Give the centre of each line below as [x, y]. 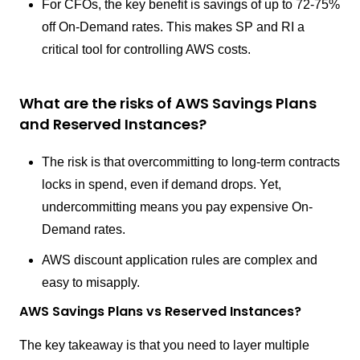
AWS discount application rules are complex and [180, 260]
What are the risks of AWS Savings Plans [168, 103]
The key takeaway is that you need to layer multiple [164, 345]
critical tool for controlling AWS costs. [146, 49]
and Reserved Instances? [113, 124]
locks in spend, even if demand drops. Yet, [162, 184]
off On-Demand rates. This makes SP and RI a [173, 27]
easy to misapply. [91, 282]
